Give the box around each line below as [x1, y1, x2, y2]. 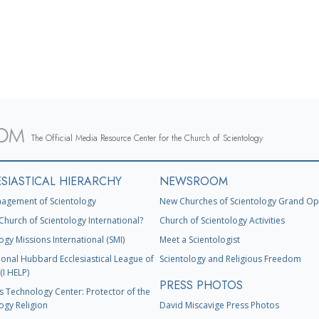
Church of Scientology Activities [159, 214, 285, 226]
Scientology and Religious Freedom [159, 253, 301, 265]
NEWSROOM [159, 173, 228, 189]
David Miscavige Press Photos [159, 299, 279, 311]
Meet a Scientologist [159, 234, 240, 246]
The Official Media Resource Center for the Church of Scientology [31, 132, 263, 145]
